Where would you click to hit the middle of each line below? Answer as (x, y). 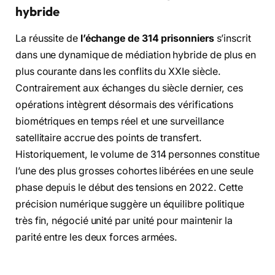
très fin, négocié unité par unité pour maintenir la (124, 220)
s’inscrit (232, 38)
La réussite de (48, 38)
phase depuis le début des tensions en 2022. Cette (130, 187)
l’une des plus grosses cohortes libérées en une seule (134, 171)
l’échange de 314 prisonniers (147, 38)
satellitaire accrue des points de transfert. (109, 137)
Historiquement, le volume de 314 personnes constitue (137, 154)
